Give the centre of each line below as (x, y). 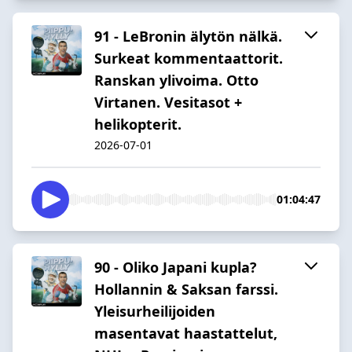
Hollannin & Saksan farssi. (186, 289)
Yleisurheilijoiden (155, 311)
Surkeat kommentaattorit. (189, 58)
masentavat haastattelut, (186, 333)
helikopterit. (138, 124)
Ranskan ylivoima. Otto (176, 80)
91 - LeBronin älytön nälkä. (188, 36)
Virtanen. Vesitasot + (168, 102)
